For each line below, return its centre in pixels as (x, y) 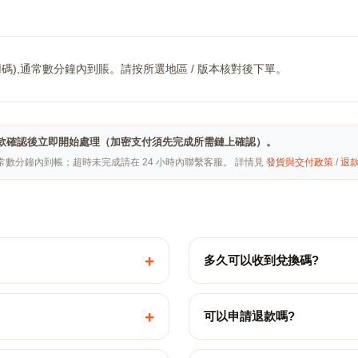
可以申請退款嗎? (249, 316)
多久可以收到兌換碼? (261, 260)
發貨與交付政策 (300, 162)
